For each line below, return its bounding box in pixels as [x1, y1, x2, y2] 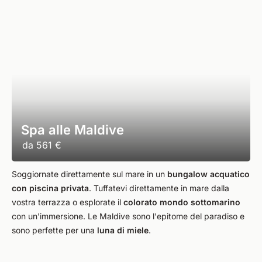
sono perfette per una [12, 225, 97, 235]
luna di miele [97, 225, 149, 235]
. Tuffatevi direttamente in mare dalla [89, 183, 229, 193]
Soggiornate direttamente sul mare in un [12, 169, 167, 179]
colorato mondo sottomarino [123, 197, 240, 207]
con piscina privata [12, 183, 89, 193]
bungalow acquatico [167, 169, 250, 179]
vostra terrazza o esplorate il [12, 197, 123, 207]
